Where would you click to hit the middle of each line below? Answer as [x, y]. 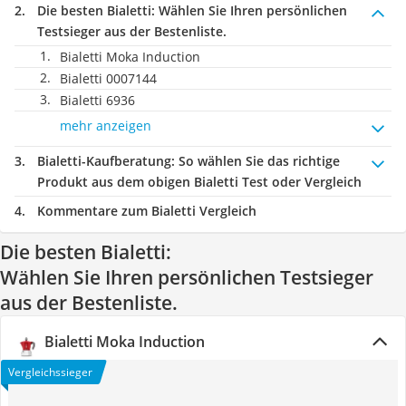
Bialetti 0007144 [108, 78]
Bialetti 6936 [97, 100]
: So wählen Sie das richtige [256, 161]
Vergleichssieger [50, 372]
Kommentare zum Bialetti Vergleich [147, 211]
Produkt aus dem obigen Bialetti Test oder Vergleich [199, 182]
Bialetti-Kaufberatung [104, 161]
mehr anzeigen [106, 126]
